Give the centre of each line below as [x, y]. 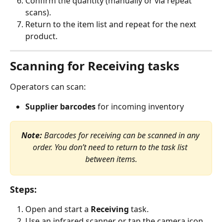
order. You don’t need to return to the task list [111, 147]
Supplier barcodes [60, 107]
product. [41, 36]
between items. [111, 159]
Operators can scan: [48, 86]
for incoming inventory [140, 107]
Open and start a [58, 209]
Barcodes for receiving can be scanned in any [121, 135]
